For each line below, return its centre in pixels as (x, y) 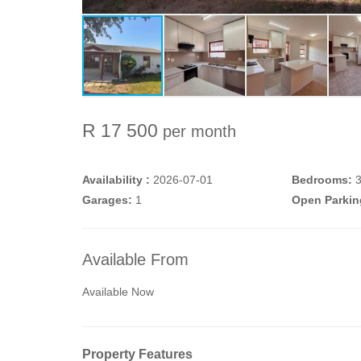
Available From (135, 259)
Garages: (107, 200)
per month (199, 131)
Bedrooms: (322, 180)
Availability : (116, 180)
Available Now (118, 292)
